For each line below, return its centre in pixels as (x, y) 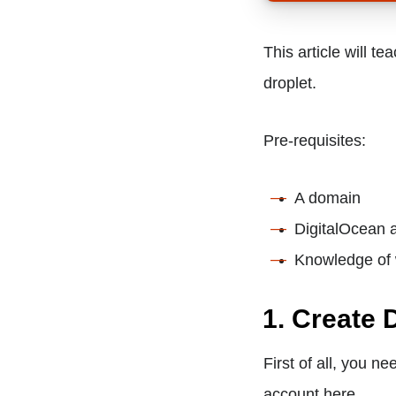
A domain (328, 198)
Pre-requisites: (315, 140)
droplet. (290, 83)
